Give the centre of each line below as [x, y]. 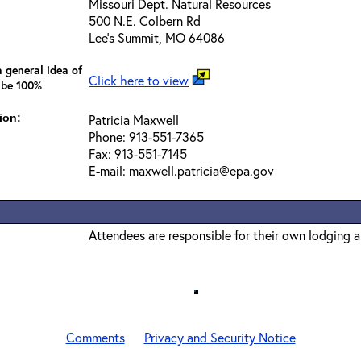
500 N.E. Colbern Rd [145, 21]
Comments [95, 337]
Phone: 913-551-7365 [146, 137]
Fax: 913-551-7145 [138, 154]
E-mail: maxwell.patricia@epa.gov [181, 170]
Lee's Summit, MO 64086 [157, 37]
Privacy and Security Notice [220, 337]
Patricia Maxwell [134, 120]
